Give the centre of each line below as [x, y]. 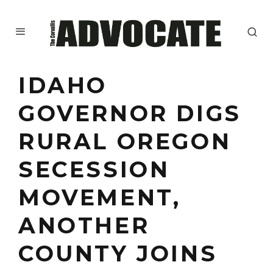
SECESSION [94, 170]
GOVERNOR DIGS [130, 114]
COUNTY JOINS [118, 254]
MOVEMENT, [100, 198]
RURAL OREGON [125, 142]
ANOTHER [84, 226]
